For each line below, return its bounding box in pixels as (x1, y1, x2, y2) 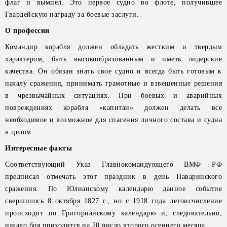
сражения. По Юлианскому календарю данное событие (5, 185, 222, 193)
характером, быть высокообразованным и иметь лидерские (5, 55, 222, 63)
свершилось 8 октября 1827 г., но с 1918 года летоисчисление (5, 197, 222, 205)
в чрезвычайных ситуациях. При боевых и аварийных (5, 92, 222, 99)
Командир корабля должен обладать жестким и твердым (5, 43, 222, 51)
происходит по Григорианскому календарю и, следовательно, (5, 209, 222, 217)
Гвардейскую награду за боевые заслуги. (5, 11, 139, 18)
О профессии (5, 27, 50, 34)
